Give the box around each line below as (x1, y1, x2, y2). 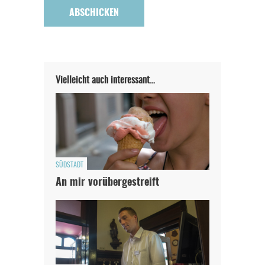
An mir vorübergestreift (56, 177, 159, 188)
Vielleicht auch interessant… (56, 75, 155, 85)
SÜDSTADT (56, 161, 83, 169)
